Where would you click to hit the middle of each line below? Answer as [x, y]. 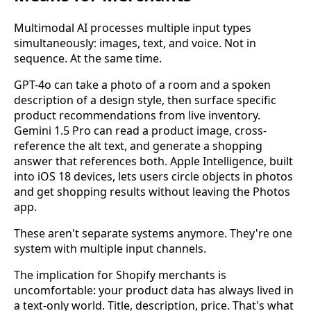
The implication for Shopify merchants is [120, 275]
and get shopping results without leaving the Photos [152, 191]
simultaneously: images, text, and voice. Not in [135, 43]
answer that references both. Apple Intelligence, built [153, 161]
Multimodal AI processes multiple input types [133, 27]
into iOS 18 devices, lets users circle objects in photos [153, 176]
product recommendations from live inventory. [137, 115]
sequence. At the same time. [88, 58]
